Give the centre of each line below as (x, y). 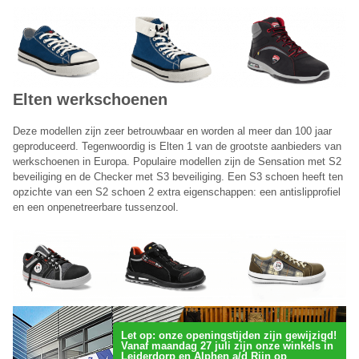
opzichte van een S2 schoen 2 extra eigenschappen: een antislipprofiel (177, 192)
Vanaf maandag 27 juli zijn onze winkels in (227, 346)
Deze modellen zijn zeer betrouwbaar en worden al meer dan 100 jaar (172, 131)
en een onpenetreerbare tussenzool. (96, 207)
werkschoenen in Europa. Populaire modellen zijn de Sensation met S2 (177, 161)
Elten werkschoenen (90, 100)
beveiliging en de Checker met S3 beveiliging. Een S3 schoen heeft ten (178, 176)
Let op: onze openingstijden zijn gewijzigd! (228, 336)
